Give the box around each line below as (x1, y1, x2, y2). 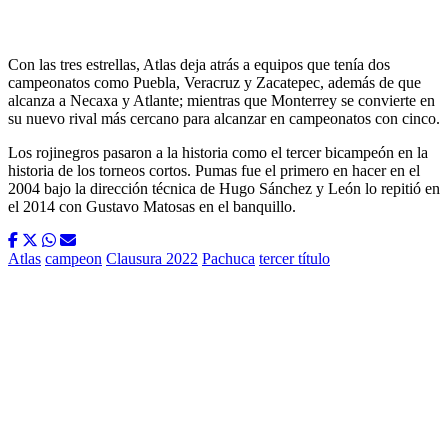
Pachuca (202, 250, 255, 268)
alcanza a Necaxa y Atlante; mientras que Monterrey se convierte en (8, 92, 435, 110)
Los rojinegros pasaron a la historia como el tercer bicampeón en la (8, 144, 428, 162)
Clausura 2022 (106, 250, 198, 268)
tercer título (259, 250, 330, 268)
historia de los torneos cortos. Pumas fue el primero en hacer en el (8, 162, 420, 180)
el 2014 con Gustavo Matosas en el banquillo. (8, 198, 296, 216)
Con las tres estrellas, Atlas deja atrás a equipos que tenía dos (8, 56, 390, 74)
